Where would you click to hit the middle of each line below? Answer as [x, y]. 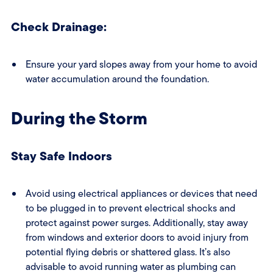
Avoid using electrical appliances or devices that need [141, 194]
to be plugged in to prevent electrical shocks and [130, 208]
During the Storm [79, 118]
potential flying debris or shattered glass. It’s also [128, 252]
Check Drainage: [58, 27]
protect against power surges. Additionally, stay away [136, 223]
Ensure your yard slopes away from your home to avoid [141, 65]
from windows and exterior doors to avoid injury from [137, 238]
